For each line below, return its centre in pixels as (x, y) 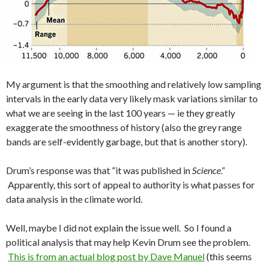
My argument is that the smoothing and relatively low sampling (134, 84)
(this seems (228, 256)
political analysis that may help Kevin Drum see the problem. (128, 242)
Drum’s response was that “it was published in (99, 170)
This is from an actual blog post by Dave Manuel (106, 256)
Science (206, 170)
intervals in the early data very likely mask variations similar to (132, 98)
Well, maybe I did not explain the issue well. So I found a (119, 228)
